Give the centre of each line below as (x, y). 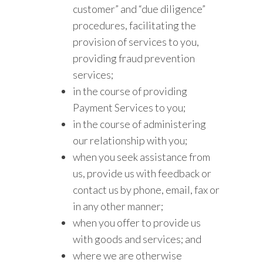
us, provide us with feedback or (142, 173)
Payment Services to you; (129, 107)
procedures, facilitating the (135, 25)
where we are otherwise (128, 255)
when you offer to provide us (137, 222)
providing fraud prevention (134, 58)
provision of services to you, (136, 42)
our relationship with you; (130, 140)
